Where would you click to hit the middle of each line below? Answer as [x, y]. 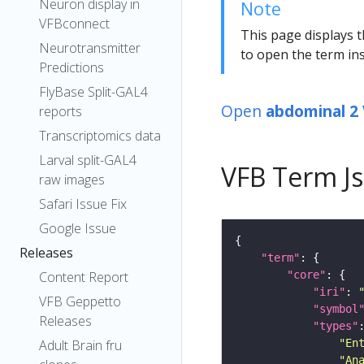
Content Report [84, 277]
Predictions [71, 67]
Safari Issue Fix [83, 204]
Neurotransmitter [90, 48]
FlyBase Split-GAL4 [93, 92]
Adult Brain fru [80, 345]
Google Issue [78, 228]
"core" [306, 274]
